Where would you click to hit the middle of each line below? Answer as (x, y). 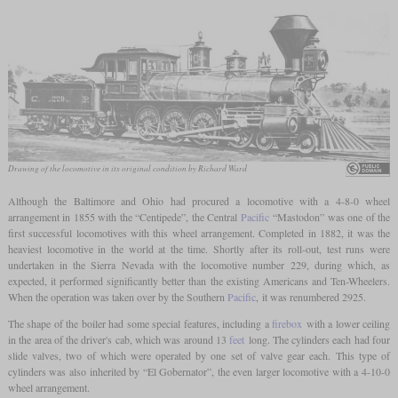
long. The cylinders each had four (318, 339)
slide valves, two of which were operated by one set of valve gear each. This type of (199, 355)
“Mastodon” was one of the (330, 216)
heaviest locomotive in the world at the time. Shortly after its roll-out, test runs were (199, 248)
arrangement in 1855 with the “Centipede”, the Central (124, 216)
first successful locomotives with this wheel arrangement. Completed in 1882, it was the (199, 232)
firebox (287, 323)
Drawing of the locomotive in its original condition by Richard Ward (127, 168)
